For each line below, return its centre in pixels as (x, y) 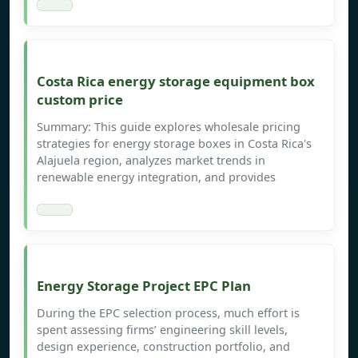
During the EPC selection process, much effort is (168, 313)
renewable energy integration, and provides (156, 177)
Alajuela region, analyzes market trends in (151, 161)
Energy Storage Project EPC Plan (144, 286)
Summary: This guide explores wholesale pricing (169, 127)
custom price (80, 100)
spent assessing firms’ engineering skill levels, (162, 330)
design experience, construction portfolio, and (163, 347)
